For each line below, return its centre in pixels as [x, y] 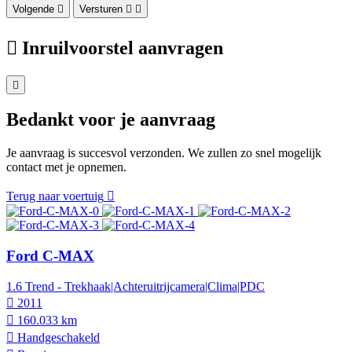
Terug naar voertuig [55, 196]
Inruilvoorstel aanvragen [123, 48]
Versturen [101, 9]
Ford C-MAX [50, 256]
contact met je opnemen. [66, 167]
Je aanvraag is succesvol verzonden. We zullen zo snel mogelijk [164, 153]
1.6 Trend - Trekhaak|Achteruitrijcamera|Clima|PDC [136, 286]
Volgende [33, 9]
